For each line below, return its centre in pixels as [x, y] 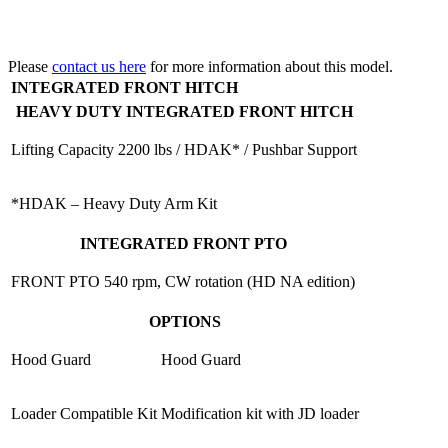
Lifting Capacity [62, 149]
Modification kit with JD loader [260, 413]
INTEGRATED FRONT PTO [183, 243]
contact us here [99, 66]
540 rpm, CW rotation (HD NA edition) [229, 281]
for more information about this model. [269, 66]
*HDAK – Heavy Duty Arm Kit [114, 203]
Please [30, 66]
